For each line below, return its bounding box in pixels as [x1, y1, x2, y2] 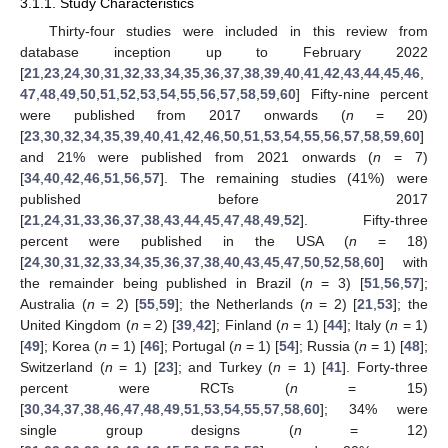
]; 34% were [320, 400, 428, 417]
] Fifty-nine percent [296, 85, 428, 102]
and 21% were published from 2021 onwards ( [20, 148, 374, 165]
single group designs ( [20, 421, 294, 438]
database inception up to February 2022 [20, 43, 428, 60]
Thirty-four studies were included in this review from [48, 22, 428, 39]
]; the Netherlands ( [175, 295, 305, 312]
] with [380, 253, 428, 270]
